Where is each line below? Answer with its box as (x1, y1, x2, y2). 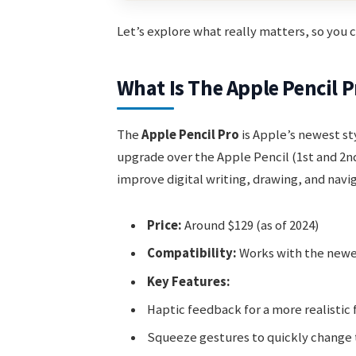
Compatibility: (146, 245, 237, 262)
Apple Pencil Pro (141, 126, 239, 144)
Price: (146, 217, 182, 234)
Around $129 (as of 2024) (181, 217, 319, 234)
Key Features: (146, 273, 230, 290)
